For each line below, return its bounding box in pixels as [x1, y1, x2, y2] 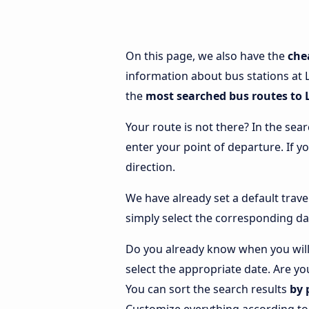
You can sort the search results [126, 281, 290, 297]
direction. [126, 159, 175, 175]
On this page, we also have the [126, 48, 288, 63]
